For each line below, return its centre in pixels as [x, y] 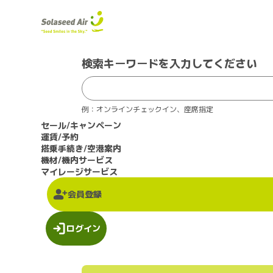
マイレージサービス [80, 171]
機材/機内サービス [77, 159]
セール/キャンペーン [81, 125]
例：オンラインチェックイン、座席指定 [148, 108]
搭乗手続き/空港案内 [81, 148]
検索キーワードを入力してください [170, 62]
